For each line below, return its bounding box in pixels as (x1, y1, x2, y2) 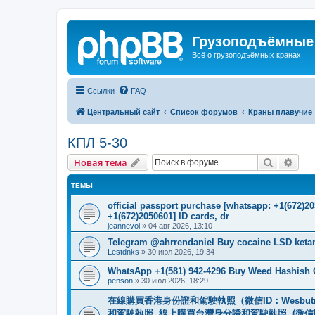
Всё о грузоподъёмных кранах (192, 51, 301, 59)
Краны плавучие (248, 107, 312, 116)
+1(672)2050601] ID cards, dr (108, 210, 229, 221)
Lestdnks (108, 247, 139, 256)
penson (108, 276, 133, 285)
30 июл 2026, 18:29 (141, 276, 208, 285)
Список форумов (170, 107, 238, 116)
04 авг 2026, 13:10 (148, 221, 212, 230)
